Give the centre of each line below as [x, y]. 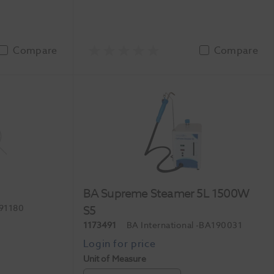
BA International [161, 225]
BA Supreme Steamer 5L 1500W [166, 193]
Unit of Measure [114, 259]
